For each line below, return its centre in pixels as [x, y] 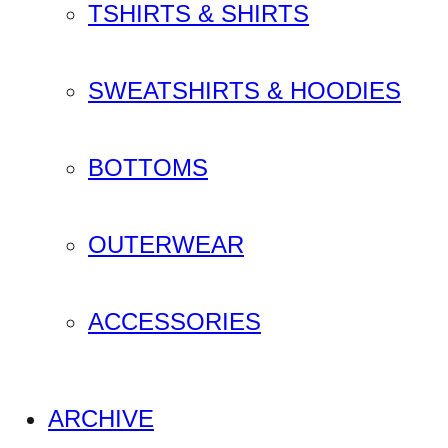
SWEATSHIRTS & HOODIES [244, 90]
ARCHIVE [101, 418]
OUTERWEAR [166, 244]
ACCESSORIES [174, 321]
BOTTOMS [148, 167]
